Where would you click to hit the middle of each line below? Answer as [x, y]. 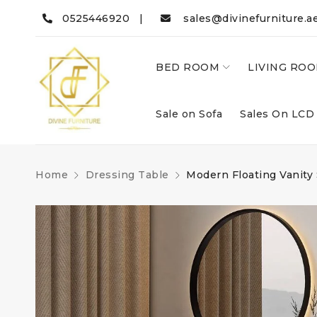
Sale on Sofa [189, 114]
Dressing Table [127, 175]
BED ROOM [188, 67]
